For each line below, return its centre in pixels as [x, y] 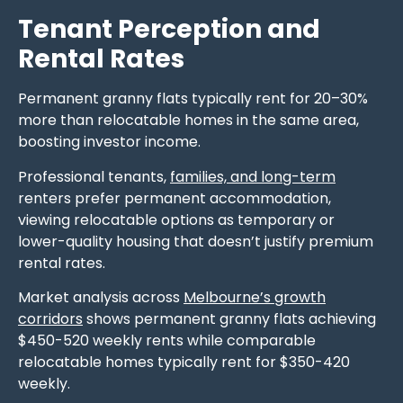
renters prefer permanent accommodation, [175, 198]
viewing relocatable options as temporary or [176, 219]
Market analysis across [101, 297]
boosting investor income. [109, 142]
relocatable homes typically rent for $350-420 [184, 362]
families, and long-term [253, 176]
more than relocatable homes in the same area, [188, 121]
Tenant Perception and [169, 30]
